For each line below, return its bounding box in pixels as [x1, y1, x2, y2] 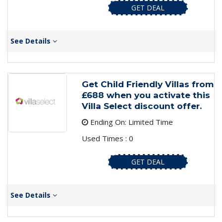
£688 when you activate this [81, 90, 210, 101]
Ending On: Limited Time [88, 117, 173, 127]
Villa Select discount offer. [81, 101, 202, 111]
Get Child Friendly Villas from [81, 79, 214, 90]
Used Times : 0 [81, 133, 133, 144]
